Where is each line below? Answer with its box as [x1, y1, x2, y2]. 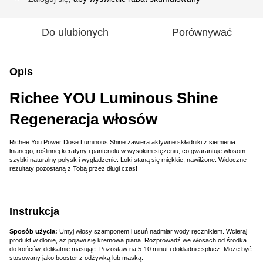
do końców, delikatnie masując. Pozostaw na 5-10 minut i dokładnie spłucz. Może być [9, 245, 252, 252]
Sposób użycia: [9, 227, 59, 235]
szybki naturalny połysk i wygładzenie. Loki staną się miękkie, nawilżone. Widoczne [9, 156, 247, 163]
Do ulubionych [42, 26, 109, 38]
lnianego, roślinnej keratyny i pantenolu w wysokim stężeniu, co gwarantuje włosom [9, 147, 245, 154]
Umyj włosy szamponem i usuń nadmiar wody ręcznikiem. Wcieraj [59, 227, 247, 235]
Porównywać [172, 26, 232, 38]
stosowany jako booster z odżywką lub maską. [9, 254, 143, 261]
